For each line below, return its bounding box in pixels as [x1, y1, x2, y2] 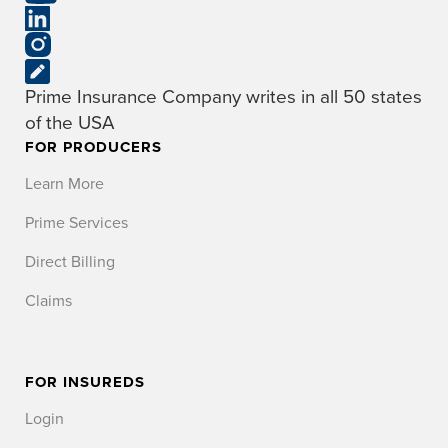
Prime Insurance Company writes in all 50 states [25, 85, 422, 108]
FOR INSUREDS [25, 372, 145, 391]
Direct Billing [25, 251, 115, 272]
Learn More [25, 173, 104, 194]
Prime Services [25, 212, 128, 233]
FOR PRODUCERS [25, 137, 162, 156]
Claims [25, 290, 72, 311]
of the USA [25, 111, 115, 134]
